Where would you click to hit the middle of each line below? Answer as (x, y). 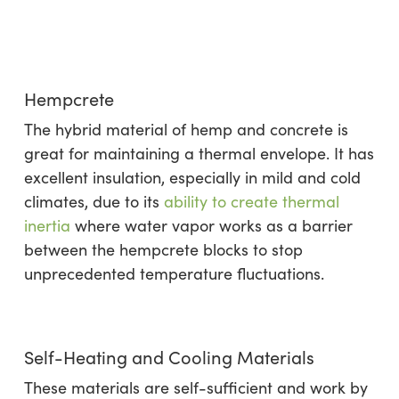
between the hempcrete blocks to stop (163, 250)
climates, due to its (94, 202)
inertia (47, 226)
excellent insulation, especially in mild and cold (192, 178)
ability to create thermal (251, 202)
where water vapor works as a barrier (211, 226)
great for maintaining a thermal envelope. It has (199, 154)
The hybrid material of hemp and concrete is (186, 130)
